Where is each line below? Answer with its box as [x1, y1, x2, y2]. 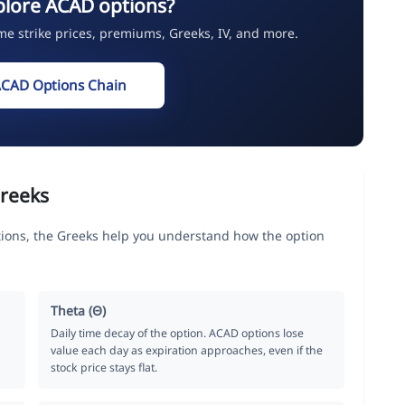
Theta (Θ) [51, 301, 107, 319]
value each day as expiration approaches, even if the [51, 342, 324, 358]
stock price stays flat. [51, 359, 158, 375]
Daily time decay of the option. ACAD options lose [51, 325, 305, 341]
